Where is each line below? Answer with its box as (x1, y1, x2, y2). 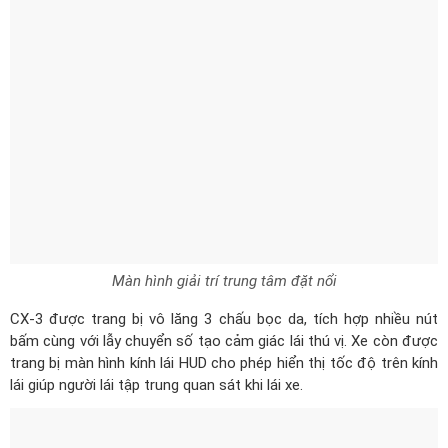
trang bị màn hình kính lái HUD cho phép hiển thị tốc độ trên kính (10, 264, 438, 283)
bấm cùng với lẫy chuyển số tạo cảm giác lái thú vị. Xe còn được (10, 242, 438, 261)
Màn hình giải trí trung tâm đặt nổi (111, 182, 337, 201)
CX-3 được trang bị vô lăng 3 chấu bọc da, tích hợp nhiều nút (10, 220, 438, 239)
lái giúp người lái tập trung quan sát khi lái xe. (10, 286, 303, 305)
